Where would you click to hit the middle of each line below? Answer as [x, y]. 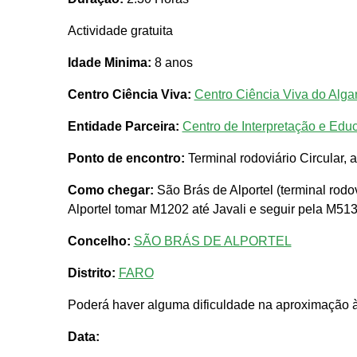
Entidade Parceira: [123, 127]
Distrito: [91, 273]
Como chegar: [110, 190]
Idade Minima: [109, 63]
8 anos [172, 63]
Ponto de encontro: [126, 159]
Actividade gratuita [120, 31]
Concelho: [99, 241]
